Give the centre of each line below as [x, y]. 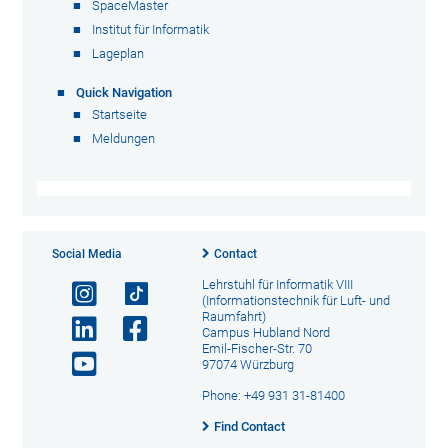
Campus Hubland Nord [265, 332]
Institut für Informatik [151, 29]
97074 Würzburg [247, 364]
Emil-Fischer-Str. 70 [256, 348]
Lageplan [118, 53]
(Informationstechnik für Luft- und [295, 300]
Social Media [87, 254]
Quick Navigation [124, 92]
